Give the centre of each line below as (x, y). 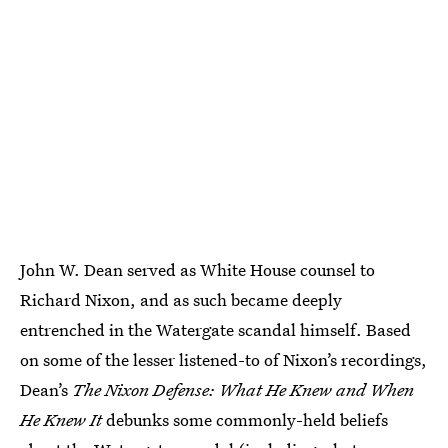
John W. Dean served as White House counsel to (197, 270)
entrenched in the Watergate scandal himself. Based (215, 330)
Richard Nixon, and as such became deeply (181, 300)
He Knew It (61, 420)
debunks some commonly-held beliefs (245, 420)
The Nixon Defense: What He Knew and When (243, 390)
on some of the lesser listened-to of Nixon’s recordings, (223, 360)
